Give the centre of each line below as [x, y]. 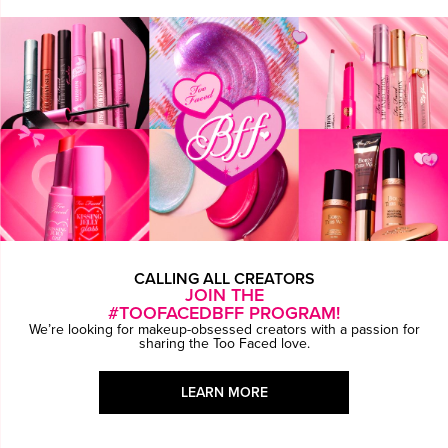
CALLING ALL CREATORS [224, 278]
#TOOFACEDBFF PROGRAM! [224, 313]
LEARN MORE [224, 392]
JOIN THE [224, 295]
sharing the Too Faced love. [224, 343]
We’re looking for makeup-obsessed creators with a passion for [224, 329]
